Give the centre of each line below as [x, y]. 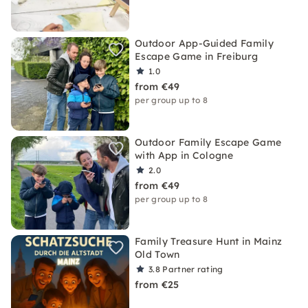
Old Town [157, 254]
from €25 [157, 285]
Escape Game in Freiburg [197, 56]
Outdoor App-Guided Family [205, 43]
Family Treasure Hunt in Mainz [209, 241]
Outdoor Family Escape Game [208, 142]
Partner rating [193, 269]
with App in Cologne [184, 155]
